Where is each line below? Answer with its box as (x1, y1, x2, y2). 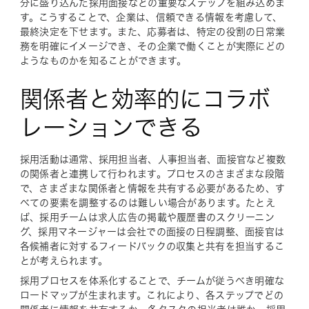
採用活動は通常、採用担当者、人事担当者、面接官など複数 (19, 154, 286, 164)
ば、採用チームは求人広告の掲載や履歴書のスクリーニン (19, 212, 275, 222)
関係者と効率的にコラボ (19, 88, 270, 110)
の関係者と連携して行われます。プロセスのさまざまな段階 (19, 169, 285, 179)
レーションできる (19, 116, 202, 139)
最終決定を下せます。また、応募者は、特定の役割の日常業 (19, 27, 286, 37)
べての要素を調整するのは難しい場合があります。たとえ (19, 198, 275, 208)
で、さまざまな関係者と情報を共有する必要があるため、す (19, 183, 286, 193)
